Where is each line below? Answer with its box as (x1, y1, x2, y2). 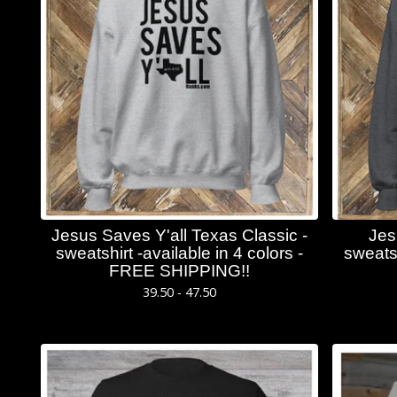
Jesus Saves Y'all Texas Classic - (51, 225, 308, 245)
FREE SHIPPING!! (109, 261, 251, 280)
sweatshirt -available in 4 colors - (56, 243, 304, 262)
